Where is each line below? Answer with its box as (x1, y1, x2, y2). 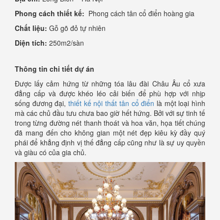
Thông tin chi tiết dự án (15, 64, 94, 74)
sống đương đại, (15, 98, 69, 109)
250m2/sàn (49, 38, 84, 48)
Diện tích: (15, 38, 49, 48)
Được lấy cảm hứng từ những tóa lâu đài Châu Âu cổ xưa (15, 79, 205, 89)
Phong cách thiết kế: (15, 8, 86, 19)
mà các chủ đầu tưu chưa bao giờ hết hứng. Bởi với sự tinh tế (15, 108, 205, 118)
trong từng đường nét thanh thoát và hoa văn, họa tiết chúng (15, 118, 205, 128)
